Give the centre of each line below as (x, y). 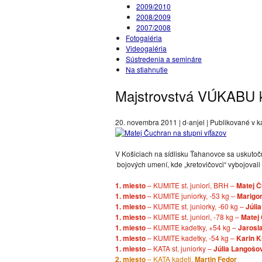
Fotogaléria (144, 38)
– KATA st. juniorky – (179, 248)
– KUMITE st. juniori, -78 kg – (193, 217)
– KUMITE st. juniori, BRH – (191, 185)
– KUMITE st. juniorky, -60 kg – (196, 206)
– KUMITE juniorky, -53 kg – (191, 196)
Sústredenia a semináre (164, 59)
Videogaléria (146, 48)
